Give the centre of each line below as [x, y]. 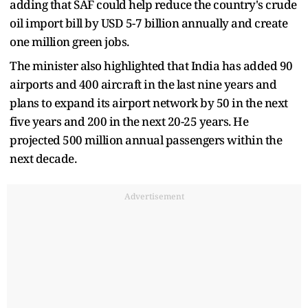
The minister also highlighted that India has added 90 [151, 65]
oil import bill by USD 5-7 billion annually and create [148, 23]
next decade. [43, 158]
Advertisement [154, 196]
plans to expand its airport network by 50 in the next [149, 102]
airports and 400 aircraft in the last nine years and [143, 84]
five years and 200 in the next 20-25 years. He [129, 121]
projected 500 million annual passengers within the [146, 140]
